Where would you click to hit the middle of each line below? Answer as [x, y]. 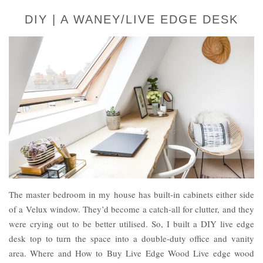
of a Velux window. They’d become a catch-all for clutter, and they [131, 209]
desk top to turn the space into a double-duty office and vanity [131, 239]
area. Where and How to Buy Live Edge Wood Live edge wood [131, 253]
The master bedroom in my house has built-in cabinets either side [131, 195]
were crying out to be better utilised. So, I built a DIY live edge [131, 224]
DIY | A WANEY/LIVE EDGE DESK [131, 20]
